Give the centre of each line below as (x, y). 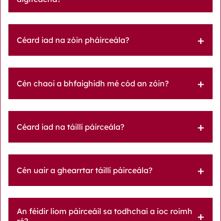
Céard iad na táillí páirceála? (71, 127)
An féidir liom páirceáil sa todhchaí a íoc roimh (105, 211)
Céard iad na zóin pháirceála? (73, 40)
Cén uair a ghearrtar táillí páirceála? (85, 170)
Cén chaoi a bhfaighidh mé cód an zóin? (93, 83)
